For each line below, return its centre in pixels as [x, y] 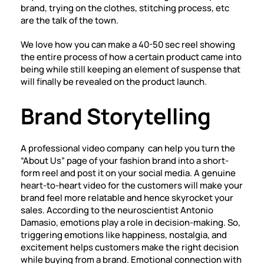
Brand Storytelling [116, 116]
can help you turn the [191, 148]
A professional [51, 148]
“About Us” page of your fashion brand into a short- [125, 161]
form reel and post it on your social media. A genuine [128, 173]
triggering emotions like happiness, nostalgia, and [124, 235]
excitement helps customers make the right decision [130, 247]
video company [114, 148]
